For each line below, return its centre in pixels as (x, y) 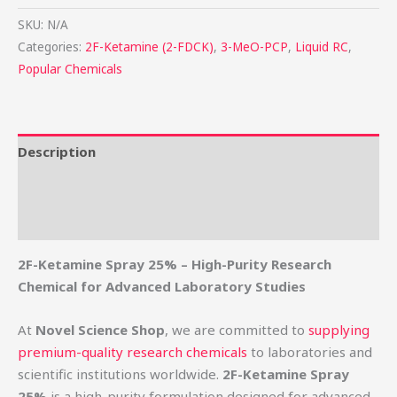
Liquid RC (322, 47)
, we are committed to (237, 330)
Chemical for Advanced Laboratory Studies (162, 287)
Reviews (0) (56, 222)
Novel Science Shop (100, 330)
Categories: (51, 47)
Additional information (94, 187)
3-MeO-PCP (254, 47)
